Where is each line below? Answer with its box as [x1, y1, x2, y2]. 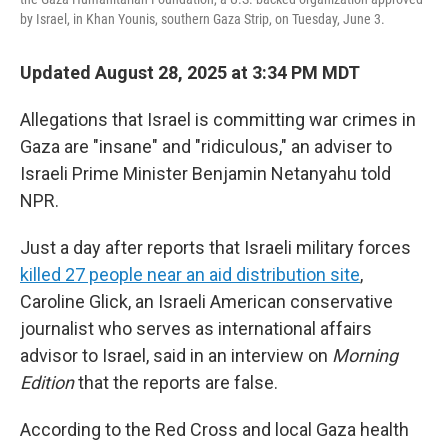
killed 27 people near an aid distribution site [20, 264, 360, 285]
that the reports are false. [78, 372, 278, 393]
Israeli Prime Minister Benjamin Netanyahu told [20, 163, 391, 184]
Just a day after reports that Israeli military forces [20, 237, 411, 258]
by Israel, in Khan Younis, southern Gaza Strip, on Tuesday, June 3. [20, 11, 385, 27]
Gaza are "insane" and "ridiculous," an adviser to [20, 136, 392, 157]
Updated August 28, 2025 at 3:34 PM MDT [20, 62, 360, 83]
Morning [332, 345, 398, 366]
